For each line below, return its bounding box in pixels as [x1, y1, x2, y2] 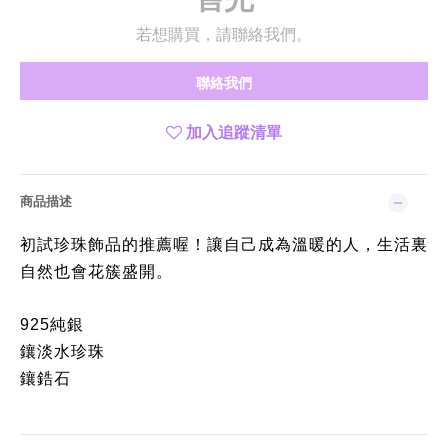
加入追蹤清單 [186, 121, 282, 142]
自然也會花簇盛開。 [20, 260, 173, 281]
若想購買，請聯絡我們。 [136, 23, 312, 44]
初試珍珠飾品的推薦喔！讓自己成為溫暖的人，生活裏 [20, 233, 428, 254]
